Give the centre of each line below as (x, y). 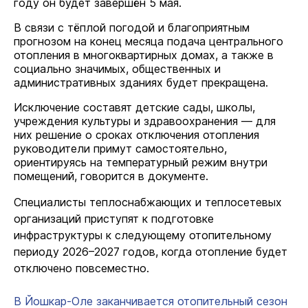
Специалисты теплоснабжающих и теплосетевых (148, 202)
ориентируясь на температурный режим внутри (141, 162)
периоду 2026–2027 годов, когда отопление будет (151, 252)
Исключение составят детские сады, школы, (134, 107)
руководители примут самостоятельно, (120, 148)
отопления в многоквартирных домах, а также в (144, 55)
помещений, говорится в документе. (111, 176)
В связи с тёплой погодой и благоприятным (132, 27)
